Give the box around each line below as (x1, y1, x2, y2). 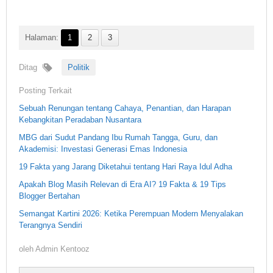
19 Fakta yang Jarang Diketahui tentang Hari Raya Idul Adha (19, 161, 232, 171)
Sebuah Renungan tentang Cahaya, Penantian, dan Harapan (19, 103, 231, 113)
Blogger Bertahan (19, 191, 80, 200)
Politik (68, 62, 90, 72)
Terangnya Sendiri (19, 220, 82, 230)
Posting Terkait (19, 85, 72, 95)
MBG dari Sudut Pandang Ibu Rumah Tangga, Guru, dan (19, 132, 218, 142)
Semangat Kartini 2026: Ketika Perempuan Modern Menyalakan (19, 208, 243, 218)
